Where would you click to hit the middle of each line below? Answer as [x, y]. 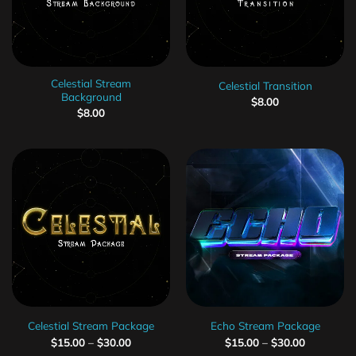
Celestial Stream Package [91, 326]
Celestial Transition [265, 85]
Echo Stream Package [265, 326]
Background [91, 96]
